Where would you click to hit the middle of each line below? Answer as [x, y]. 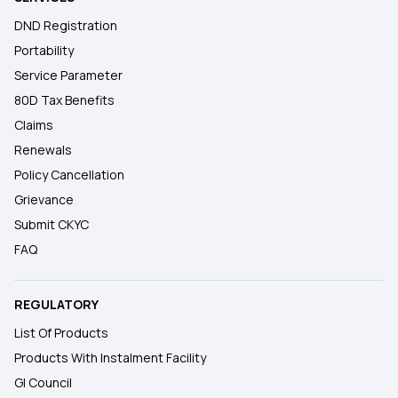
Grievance [44, 199]
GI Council [43, 382]
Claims [34, 125]
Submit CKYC [52, 224]
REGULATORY [56, 304]
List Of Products [61, 333]
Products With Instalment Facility [110, 358]
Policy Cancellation [69, 175]
